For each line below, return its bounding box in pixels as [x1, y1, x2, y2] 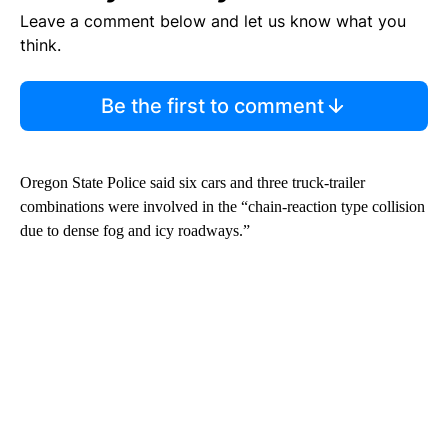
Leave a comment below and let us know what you [20, 11, 406, 32]
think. [20, 35, 61, 56]
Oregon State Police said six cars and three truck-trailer [20, 174, 365, 192]
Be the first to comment [100, 94, 324, 119]
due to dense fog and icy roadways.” [20, 222, 250, 240]
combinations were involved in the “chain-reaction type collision [20, 198, 425, 216]
